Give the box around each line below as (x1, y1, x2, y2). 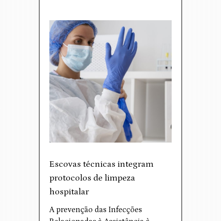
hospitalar (49, 187, 89, 197)
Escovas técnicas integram (49, 159, 153, 170)
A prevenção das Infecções (49, 205, 142, 215)
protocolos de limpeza (49, 173, 135, 184)
